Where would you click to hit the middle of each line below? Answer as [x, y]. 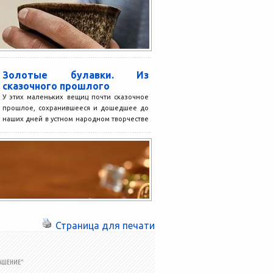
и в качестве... [26, 130]
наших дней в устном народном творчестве [76, 119]
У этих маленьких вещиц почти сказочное [76, 97]
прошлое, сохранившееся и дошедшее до [76, 108]
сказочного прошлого [56, 86]
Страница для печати [105, 225]
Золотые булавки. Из [76, 75]
